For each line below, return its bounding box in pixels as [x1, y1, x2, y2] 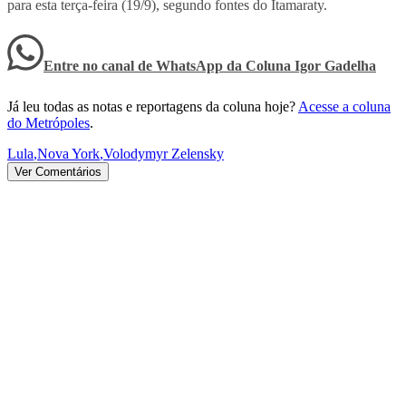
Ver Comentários [14, 164, 101, 179]
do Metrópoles [7, 114, 90, 130]
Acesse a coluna [298, 98, 391, 114]
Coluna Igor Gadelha [246, 57, 376, 73]
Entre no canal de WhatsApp [43, 57, 227, 73]
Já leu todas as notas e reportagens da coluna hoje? [7, 98, 295, 114]
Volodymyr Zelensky [103, 145, 224, 161]
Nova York [37, 145, 100, 161]
